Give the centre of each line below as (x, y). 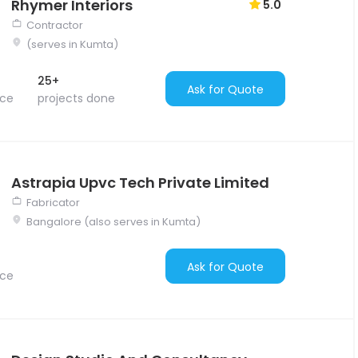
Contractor (55, 25)
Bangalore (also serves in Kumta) (113, 221)
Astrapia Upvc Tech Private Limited (140, 182)
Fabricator (53, 202)
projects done (76, 98)
